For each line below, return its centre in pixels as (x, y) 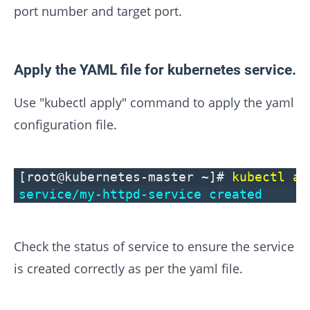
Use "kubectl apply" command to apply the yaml (154, 103)
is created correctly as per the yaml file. (128, 269)
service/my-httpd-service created (140, 194)
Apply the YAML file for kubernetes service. (155, 70)
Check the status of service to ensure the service (154, 247)
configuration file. (65, 125)
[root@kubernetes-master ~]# (125, 177)
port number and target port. (98, 11)
